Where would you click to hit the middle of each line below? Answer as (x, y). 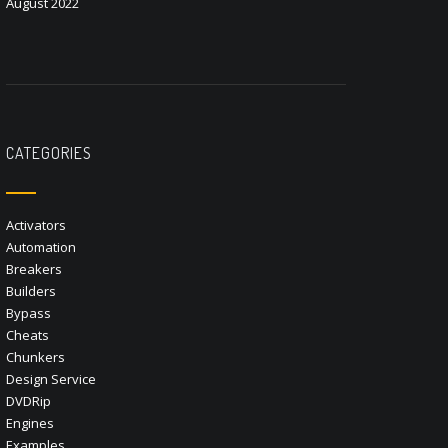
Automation (41, 247)
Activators (36, 225)
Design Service (51, 379)
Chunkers (35, 357)
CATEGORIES (49, 153)
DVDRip (28, 401)
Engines (30, 423)
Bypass (28, 313)
